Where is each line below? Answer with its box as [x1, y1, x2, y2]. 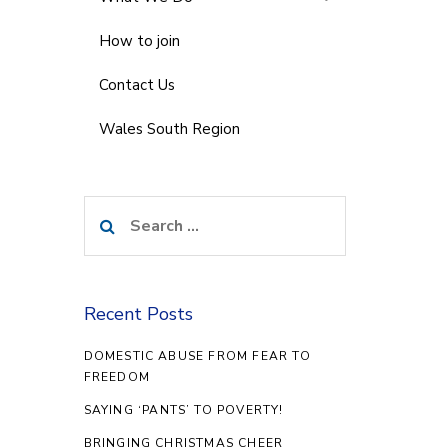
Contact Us [98, 74, 175, 95]
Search [82, 198, 136, 220]
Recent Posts [83, 302, 193, 326]
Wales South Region [98, 118, 240, 139]
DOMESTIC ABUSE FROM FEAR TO [83, 348, 311, 364]
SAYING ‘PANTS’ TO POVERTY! [83, 402, 284, 418]
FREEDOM [83, 369, 150, 385]
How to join [98, 30, 180, 51]
